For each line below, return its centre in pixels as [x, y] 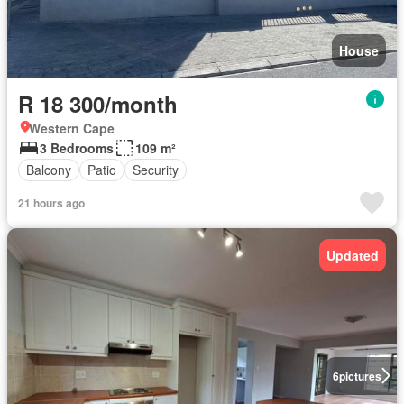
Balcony [49, 170]
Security [156, 170]
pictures [360, 376]
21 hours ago [51, 202]
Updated [353, 255]
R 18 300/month [98, 103]
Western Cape [72, 128]
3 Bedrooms [77, 147]
